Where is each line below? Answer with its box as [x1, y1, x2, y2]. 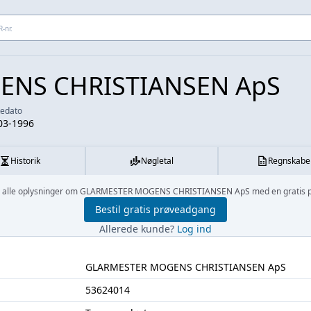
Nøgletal [140, 155, 174, 167]
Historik [10, 155, 40, 167]
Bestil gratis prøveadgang [95, 203, 216, 216]
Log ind [177, 222, 212, 235]
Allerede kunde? [99, 222, 177, 235]
